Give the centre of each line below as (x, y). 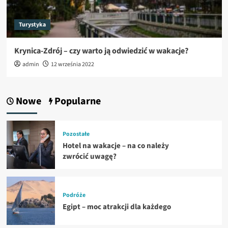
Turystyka (32, 24)
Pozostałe (76, 134)
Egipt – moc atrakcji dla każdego (117, 207)
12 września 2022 (72, 64)
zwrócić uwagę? (89, 156)
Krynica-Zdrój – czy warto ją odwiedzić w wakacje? (101, 51)
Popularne (76, 101)
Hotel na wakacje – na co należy (116, 146)
